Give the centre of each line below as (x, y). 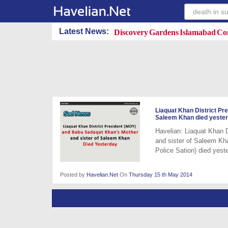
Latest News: (84, 31)
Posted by (73, 175)
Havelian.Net (102, 175)
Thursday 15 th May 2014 (161, 175)
